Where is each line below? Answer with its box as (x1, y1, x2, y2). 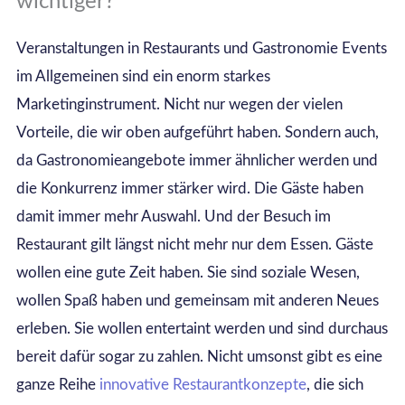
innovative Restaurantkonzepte (99, 377, 306, 393)
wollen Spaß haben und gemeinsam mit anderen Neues (15, 293, 379, 309)
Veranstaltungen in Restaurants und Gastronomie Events (15, 41, 387, 57)
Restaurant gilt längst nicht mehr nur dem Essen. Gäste (15, 237, 373, 253)
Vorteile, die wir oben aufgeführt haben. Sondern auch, (15, 125, 379, 141)
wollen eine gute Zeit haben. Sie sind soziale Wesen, (15, 265, 360, 281)
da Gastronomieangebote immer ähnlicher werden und (15, 153, 378, 169)
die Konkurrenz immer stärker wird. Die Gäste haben (15, 181, 363, 197)
